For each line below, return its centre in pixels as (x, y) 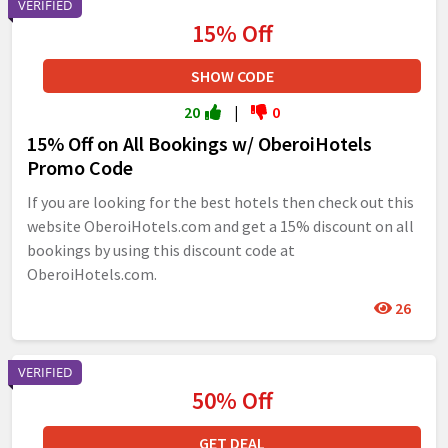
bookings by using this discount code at (161, 250)
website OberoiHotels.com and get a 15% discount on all (220, 226)
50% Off (232, 400)
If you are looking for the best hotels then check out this (220, 202)
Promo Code (80, 167)
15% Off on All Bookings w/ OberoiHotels (199, 143)
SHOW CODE (232, 76)
